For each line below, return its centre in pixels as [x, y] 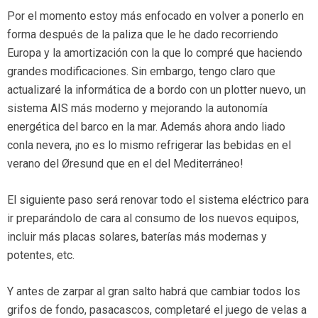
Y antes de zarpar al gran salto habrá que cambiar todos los [154, 292]
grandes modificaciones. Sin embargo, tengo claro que [141, 72]
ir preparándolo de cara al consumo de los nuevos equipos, [153, 219]
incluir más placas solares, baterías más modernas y [137, 237]
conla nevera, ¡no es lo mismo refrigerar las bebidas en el [149, 146]
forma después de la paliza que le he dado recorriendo [143, 35]
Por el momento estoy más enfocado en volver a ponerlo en [155, 16]
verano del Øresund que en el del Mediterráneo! [125, 164]
